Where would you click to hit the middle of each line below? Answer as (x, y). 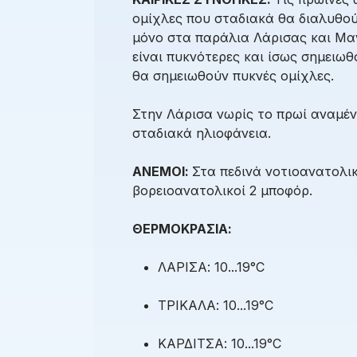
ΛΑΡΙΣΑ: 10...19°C (211, 267)
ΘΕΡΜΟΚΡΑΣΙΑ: (182, 229)
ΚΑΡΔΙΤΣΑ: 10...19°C (220, 344)
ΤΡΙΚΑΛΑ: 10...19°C (216, 306)
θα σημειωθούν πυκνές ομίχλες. (233, 76)
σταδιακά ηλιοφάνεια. (202, 133)
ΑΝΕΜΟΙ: (162, 172)
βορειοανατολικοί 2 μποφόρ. (222, 191)
